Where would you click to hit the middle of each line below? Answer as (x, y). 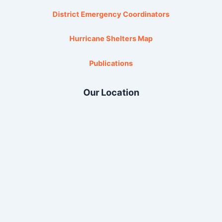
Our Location (111, 92)
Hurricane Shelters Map (111, 39)
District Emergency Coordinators (111, 14)
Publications (111, 63)
